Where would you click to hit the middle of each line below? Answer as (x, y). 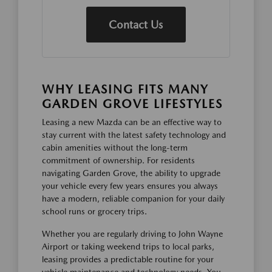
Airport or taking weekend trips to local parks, (128, 246)
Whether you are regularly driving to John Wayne (132, 233)
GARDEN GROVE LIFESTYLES (132, 104)
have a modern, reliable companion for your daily (133, 198)
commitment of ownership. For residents (118, 160)
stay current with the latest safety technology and (134, 134)
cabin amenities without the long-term (115, 147)
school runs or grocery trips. (94, 211)
